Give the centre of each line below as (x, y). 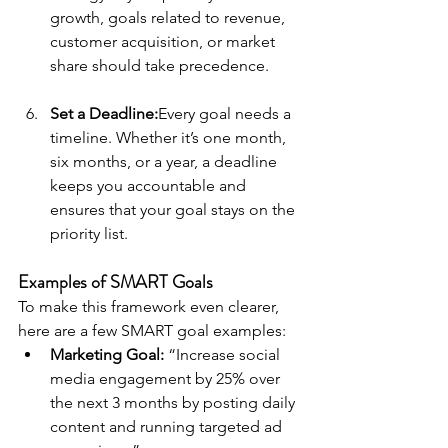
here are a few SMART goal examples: (152, 331)
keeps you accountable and (150, 186)
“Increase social (224, 355)
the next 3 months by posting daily (174, 403)
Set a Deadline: (104, 114)
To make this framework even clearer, (150, 307)
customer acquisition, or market (164, 42)
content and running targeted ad (168, 427)
